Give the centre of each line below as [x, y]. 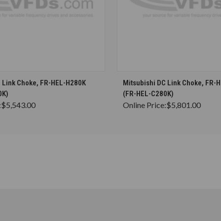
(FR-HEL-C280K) [148, 93]
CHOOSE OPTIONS [33, 78]
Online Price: [145, 105]
